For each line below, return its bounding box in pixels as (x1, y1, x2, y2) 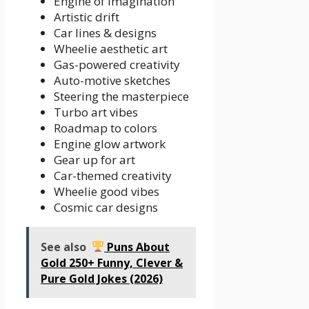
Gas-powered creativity (54, 56, 180, 72)
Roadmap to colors (54, 119, 157, 136)
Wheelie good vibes (54, 183, 159, 199)
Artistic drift (54, 8, 119, 25)
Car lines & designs (54, 24, 157, 41)
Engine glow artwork (54, 135, 166, 152)
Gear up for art (54, 151, 135, 168)
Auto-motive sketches (54, 72, 170, 88)
